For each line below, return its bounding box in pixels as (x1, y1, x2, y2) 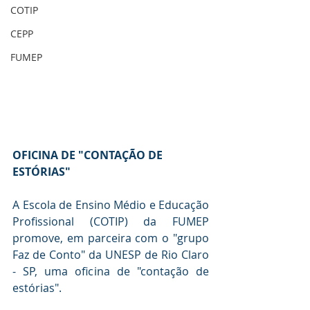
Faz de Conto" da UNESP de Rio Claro (12, 247, 209, 263)
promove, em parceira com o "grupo (12, 230, 209, 246)
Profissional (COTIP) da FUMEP (12, 214, 209, 230)
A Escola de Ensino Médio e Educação (12, 197, 209, 213)
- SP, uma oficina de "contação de (12, 264, 209, 280)
